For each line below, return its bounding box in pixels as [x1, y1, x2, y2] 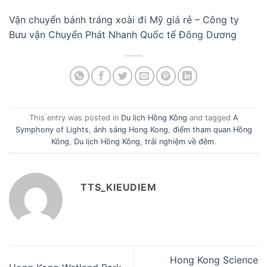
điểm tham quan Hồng [172, 125, 252, 135]
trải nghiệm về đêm [144, 137, 214, 147]
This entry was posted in [29, 113, 121, 123]
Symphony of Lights [15, 125, 89, 135]
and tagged [187, 113, 233, 123]
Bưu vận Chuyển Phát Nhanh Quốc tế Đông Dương [9, 28, 237, 41]
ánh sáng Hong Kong [93, 125, 168, 135]
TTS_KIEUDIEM [80, 181, 157, 193]
